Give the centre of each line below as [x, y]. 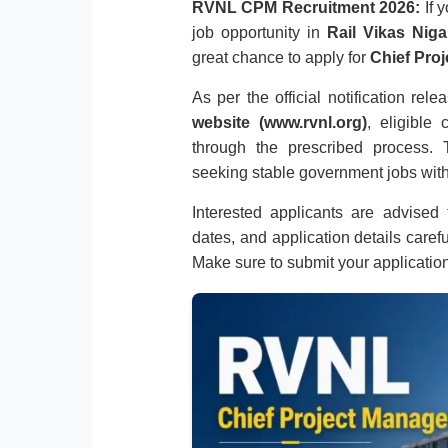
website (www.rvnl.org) [280, 123]
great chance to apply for [281, 58]
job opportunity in [260, 33]
